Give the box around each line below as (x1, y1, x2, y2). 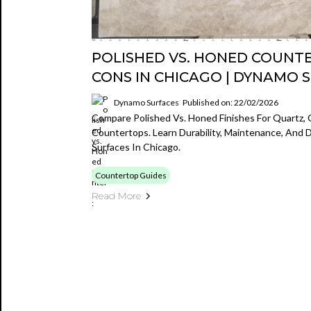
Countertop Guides (95, 170, 167, 180)
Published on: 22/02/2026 (183, 96, 278, 108)
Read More (92, 190, 141, 202)
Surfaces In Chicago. (92, 141, 180, 153)
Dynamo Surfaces (114, 96, 179, 108)
